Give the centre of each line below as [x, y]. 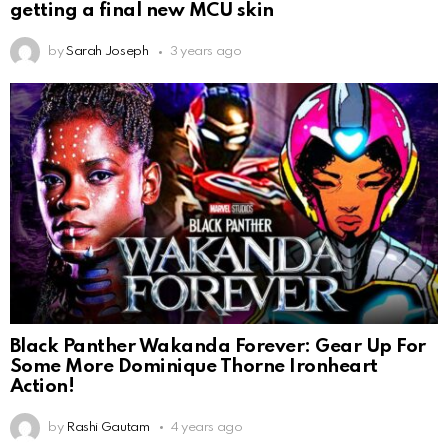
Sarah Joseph [107, 52]
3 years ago [205, 52]
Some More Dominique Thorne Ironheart [194, 366]
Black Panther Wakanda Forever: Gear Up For [218, 346]
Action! [42, 386]
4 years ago [206, 427]
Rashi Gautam [107, 427]
